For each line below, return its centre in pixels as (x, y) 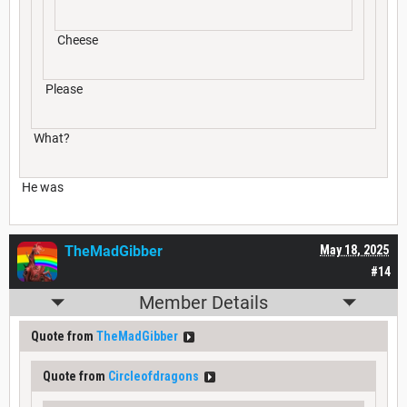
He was (41, 188)
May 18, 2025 (354, 250)
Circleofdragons (154, 377)
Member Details (203, 303)
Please (63, 89)
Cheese (76, 40)
